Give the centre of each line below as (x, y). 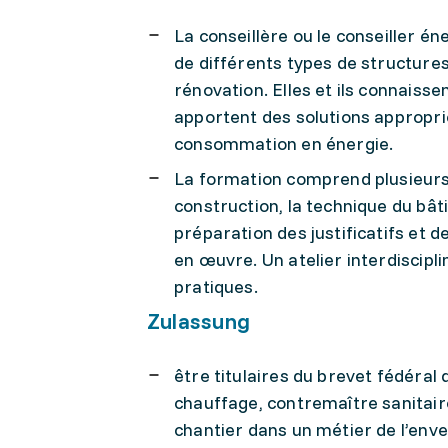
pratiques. (216, 286)
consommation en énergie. (284, 143)
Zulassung (198, 321)
